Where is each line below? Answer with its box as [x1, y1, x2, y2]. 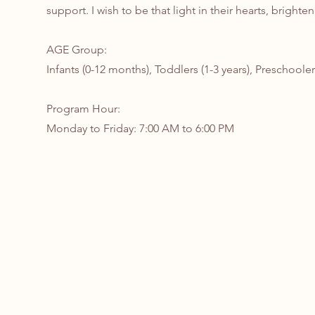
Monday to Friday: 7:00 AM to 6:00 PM [46, 122, 234, 135]
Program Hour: [46, 102, 120, 115]
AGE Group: [46, 43, 107, 56]
